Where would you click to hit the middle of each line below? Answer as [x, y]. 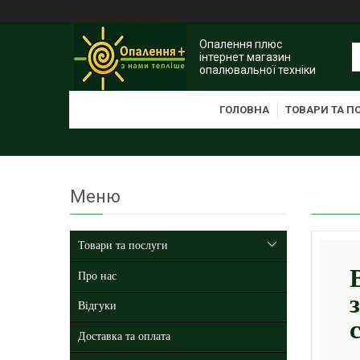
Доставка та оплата [124, 337]
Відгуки [97, 306]
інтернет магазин [245, 57]
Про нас [97, 276]
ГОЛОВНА [244, 110]
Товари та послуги [123, 245]
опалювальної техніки [258, 70]
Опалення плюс [241, 44]
